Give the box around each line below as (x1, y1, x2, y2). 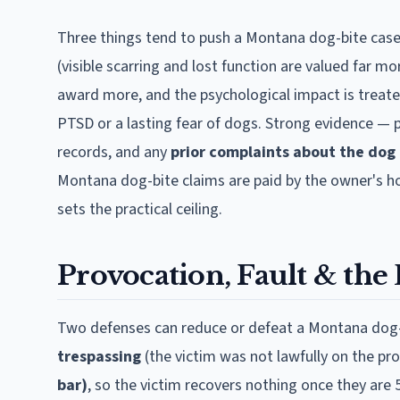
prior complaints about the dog (171, 141, 396, 163)
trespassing (57, 346, 141, 368)
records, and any (57, 141, 167, 163)
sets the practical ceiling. (57, 198, 222, 221)
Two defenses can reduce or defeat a (57, 317, 308, 339)
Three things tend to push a (57, 27, 246, 49)
